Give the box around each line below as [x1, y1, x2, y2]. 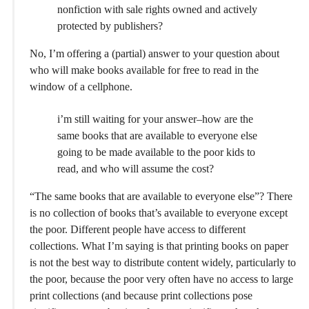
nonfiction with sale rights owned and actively [57, 3, 257, 16]
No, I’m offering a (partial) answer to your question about [30, 48, 279, 60]
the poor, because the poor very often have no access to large [30, 272, 293, 285]
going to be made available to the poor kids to [57, 146, 255, 158]
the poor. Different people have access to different [30, 223, 246, 235]
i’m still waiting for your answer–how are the [57, 112, 253, 125]
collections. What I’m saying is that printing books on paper [30, 239, 288, 252]
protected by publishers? [57, 20, 163, 32]
